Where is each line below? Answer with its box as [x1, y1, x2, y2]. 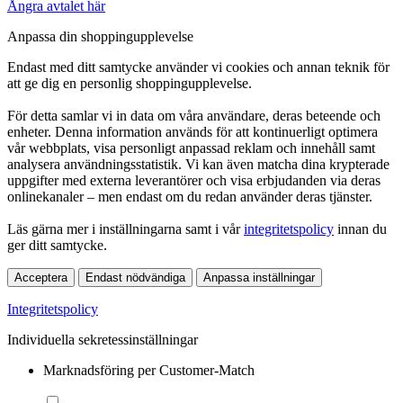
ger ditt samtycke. [7, 237, 107, 254]
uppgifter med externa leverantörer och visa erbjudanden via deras [7, 173, 381, 189]
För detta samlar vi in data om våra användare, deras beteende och [7, 108, 381, 124]
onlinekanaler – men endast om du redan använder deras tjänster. [7, 189, 372, 205]
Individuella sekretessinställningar [7, 332, 198, 348]
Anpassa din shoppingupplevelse [7, 29, 193, 45]
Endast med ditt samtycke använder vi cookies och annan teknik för [7, 59, 390, 76]
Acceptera [14, 271, 67, 285]
